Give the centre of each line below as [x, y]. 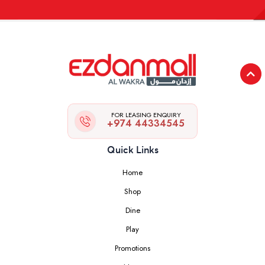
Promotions [132, 248]
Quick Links [132, 150]
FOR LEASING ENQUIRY [146, 114]
